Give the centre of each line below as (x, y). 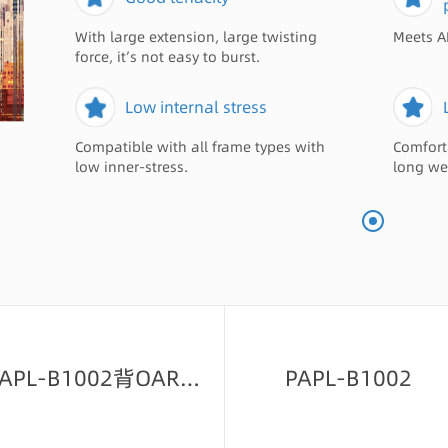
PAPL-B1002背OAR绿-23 (190, 378)
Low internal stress (196, 106)
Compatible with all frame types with (200, 147)
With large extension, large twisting (196, 37)
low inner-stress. (132, 167)
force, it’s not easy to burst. (168, 57)
